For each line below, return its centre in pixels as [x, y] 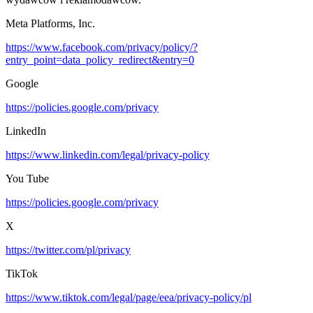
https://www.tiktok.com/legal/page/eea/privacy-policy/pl [129, 298]
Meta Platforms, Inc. [50, 24]
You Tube [27, 179]
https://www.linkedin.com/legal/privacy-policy [108, 155]
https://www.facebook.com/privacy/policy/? [102, 48]
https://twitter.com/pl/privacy [68, 250]
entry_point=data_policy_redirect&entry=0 [100, 60]
